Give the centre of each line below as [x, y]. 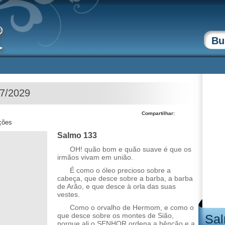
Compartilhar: [158, 113]
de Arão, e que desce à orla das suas [117, 186]
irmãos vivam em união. [95, 157]
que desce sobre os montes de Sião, [116, 215]
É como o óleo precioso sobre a [120, 170]
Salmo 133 [77, 135]
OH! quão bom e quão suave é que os [131, 149]
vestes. [69, 194]
